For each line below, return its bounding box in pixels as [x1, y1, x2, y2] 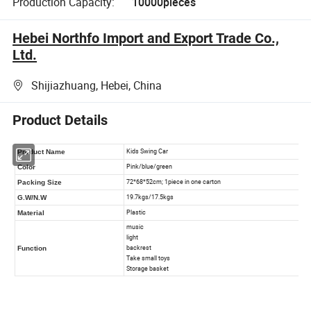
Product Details [12, 112, 108, 129]
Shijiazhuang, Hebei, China [31, 78, 162, 94]
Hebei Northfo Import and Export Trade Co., [12, 29, 280, 47]
